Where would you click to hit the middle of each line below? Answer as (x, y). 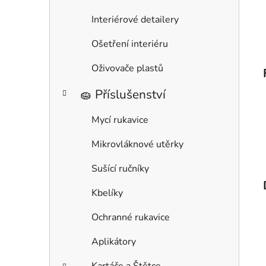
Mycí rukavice (120, 120)
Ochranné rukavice (131, 218)
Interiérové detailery (135, 20)
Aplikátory (114, 242)
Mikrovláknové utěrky (137, 145)
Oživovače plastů (127, 69)
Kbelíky (107, 193)
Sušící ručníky (120, 169)
